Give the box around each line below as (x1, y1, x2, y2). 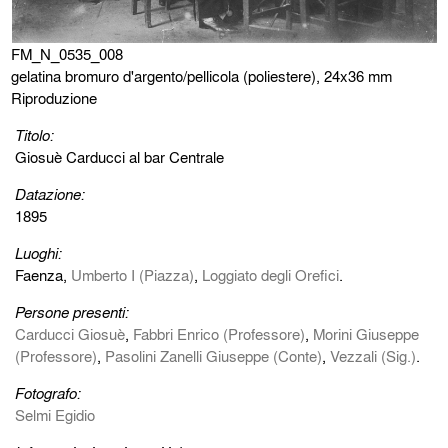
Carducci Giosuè (15, 323, 126, 346)
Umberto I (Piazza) (71, 264, 195, 287)
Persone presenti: (15, 301, 130, 324)
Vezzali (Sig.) (330, 345, 417, 368)
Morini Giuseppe (313, 323, 420, 346)
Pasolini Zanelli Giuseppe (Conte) (105, 345, 323, 368)
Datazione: (15, 183, 86, 206)
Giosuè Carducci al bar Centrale (15, 146, 225, 169)
